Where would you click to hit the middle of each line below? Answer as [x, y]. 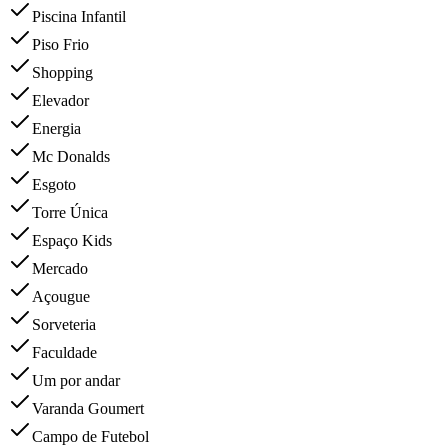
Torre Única [70, 213]
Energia [56, 129]
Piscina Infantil [79, 17]
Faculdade [64, 353]
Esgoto [54, 185]
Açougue [61, 297]
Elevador [60, 101]
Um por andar [76, 381]
